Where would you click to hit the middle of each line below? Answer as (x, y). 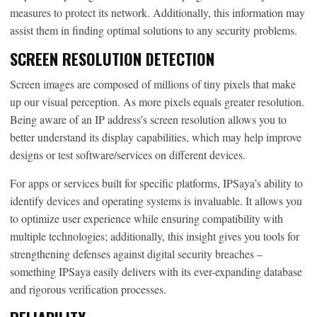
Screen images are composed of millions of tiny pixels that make (153, 83)
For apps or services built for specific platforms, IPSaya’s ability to (156, 183)
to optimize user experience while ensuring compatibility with (146, 218)
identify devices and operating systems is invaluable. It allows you (156, 200)
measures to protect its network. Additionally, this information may (157, 12)
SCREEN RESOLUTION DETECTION (112, 58)
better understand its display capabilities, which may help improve (156, 137)
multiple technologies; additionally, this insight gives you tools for (155, 236)
